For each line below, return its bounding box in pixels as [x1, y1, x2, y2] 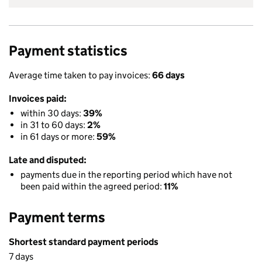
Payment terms [9, 209, 105, 226]
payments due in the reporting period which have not [20, 169, 232, 180]
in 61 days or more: [20, 131, 96, 142]
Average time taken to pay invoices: [9, 70, 152, 81]
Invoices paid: [9, 93, 67, 104]
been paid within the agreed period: [20, 181, 164, 192]
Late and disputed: [9, 154, 87, 166]
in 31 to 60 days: [20, 119, 87, 130]
